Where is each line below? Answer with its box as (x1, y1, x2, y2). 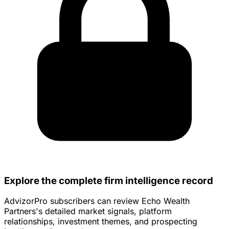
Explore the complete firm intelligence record (4, 174, 213, 187)
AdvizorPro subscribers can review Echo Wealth (4, 196, 190, 207)
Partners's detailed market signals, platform (4, 206, 172, 217)
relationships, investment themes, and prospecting (4, 216, 197, 227)
